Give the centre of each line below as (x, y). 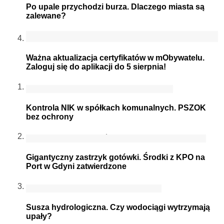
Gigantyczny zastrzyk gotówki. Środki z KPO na (115, 157)
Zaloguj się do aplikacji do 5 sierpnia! (96, 67)
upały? (39, 216)
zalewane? (46, 15)
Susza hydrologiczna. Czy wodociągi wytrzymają (118, 207)
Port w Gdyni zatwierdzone (76, 166)
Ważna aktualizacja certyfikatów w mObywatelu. (115, 58)
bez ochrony (50, 116)
